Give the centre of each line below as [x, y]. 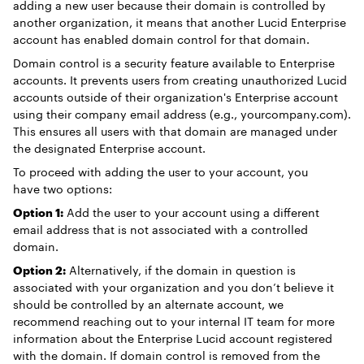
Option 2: [39, 270]
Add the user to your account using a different [191, 212]
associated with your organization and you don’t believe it [173, 287]
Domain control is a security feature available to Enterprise [174, 63]
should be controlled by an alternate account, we [148, 304]
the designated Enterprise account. [109, 148]
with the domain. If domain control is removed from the [167, 355]
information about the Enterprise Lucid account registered [173, 338]
